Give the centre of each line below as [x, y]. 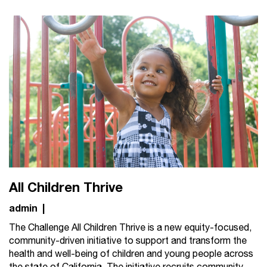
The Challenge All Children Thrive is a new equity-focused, [130, 228]
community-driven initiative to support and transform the [128, 241]
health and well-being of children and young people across [131, 254]
